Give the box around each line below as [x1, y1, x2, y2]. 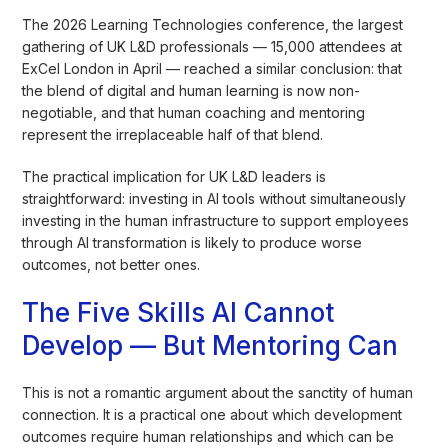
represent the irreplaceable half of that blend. [22, 125, 324, 143]
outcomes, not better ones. [22, 255, 201, 273]
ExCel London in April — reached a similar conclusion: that [22, 59, 403, 77]
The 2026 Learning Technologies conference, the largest [22, 15, 404, 33]
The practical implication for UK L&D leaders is [22, 167, 327, 185]
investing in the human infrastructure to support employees [22, 211, 410, 229]
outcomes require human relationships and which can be [22, 427, 395, 445]
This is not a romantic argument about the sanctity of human [22, 383, 414, 401]
